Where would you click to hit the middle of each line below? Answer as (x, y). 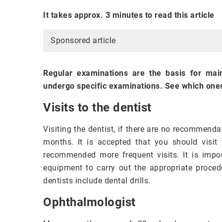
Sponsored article (83, 41)
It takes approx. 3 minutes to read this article (129, 15)
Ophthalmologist (89, 202)
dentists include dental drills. (97, 181)
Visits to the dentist (97, 108)
